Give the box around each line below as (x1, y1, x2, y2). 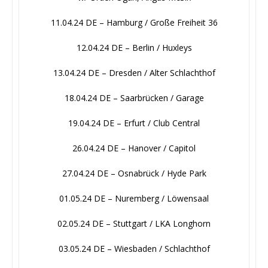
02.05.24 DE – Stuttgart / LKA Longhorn (57, 218, 211, 230)
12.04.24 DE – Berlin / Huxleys (76, 42, 192, 54)
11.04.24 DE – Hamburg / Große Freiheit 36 (50, 17, 218, 29)
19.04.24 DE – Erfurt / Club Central (68, 117, 200, 129)
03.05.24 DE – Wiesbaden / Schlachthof (58, 243, 210, 255)
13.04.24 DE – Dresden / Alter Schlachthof (53, 67, 215, 79)
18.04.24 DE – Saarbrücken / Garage (64, 92, 204, 104)
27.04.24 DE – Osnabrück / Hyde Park (62, 167, 206, 179)
